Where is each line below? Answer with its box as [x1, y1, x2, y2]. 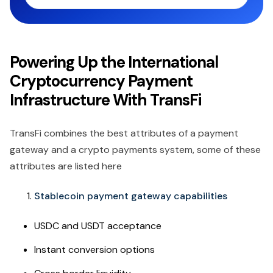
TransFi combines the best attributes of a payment [10, 126, 238, 140]
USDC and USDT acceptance [34, 219, 161, 232]
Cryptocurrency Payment [10, 70, 193, 91]
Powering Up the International [10, 51, 218, 73]
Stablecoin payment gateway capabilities [34, 189, 227, 202]
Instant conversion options [34, 243, 155, 256]
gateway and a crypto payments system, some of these [10, 143, 261, 156]
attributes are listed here [10, 159, 122, 172]
